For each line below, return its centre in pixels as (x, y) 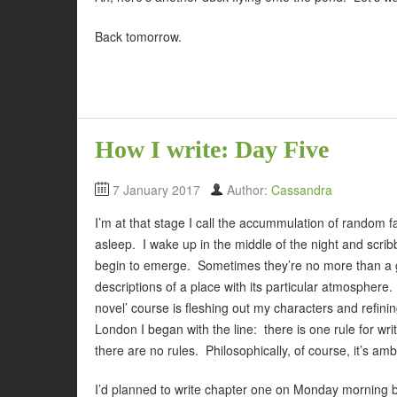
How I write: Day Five (212, 149)
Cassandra (302, 189)
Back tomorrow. (138, 36)
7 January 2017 (156, 189)
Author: (249, 189)
